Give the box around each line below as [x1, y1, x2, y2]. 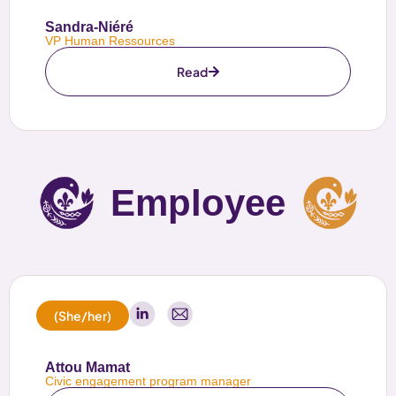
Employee [110, 181, 286, 224]
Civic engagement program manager [45, 374, 251, 389]
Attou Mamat [45, 360, 130, 376]
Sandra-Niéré [45, 19, 133, 35]
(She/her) [54, 308, 111, 324]
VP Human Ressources [45, 34, 175, 49]
